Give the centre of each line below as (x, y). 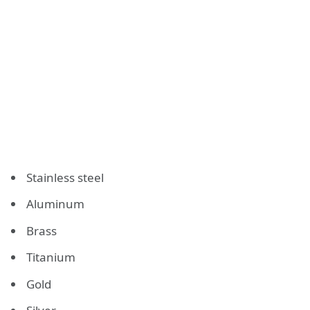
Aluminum (55, 204)
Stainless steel (65, 177)
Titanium (51, 257)
